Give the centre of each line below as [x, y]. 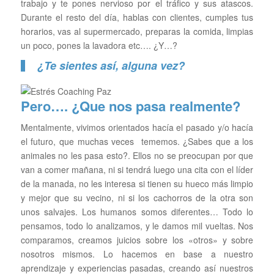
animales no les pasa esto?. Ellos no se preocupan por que [137, 156]
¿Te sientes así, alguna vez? [112, 66]
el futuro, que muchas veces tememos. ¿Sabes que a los [137, 142]
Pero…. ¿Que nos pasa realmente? [130, 106]
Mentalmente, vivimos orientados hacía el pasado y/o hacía [137, 128]
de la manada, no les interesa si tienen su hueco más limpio [137, 184]
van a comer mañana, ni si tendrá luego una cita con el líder [137, 170]
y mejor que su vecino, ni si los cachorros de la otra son [137, 198]
